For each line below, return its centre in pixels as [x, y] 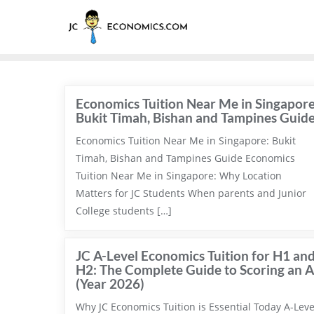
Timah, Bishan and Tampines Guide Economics [185, 158]
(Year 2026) [110, 284]
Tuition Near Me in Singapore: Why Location [179, 176]
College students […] [124, 211]
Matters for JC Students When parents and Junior [191, 193]
